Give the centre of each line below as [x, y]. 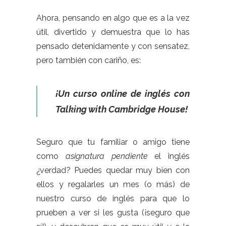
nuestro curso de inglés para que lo [113, 199]
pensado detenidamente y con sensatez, [113, 46]
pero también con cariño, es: [89, 60]
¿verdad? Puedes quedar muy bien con [113, 170]
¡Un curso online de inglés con [123, 94]
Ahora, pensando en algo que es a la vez [113, 18]
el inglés [168, 156]
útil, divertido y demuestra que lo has [113, 32]
